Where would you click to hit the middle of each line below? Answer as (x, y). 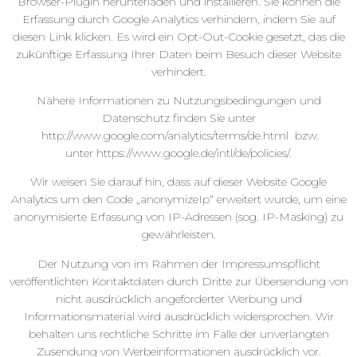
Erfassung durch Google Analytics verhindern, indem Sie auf (178, 19)
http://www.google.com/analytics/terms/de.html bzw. (178, 136)
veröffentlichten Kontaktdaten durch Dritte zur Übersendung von (178, 281)
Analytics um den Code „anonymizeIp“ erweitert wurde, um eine (178, 200)
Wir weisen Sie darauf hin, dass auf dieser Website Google (178, 182)
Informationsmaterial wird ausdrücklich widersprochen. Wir (178, 316)
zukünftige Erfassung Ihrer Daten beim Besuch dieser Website (178, 54)
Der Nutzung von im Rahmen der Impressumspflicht (178, 263)
